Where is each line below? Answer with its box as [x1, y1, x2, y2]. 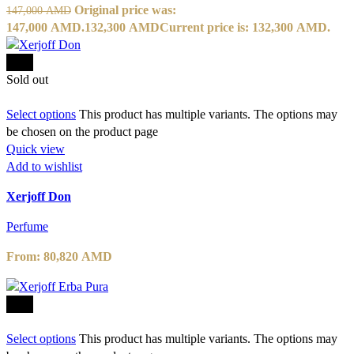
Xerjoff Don [6, 189, 71, 203]
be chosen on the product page [6, 124, 158, 138]
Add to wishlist [6, 159, 82, 173]
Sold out [6, 72, 48, 86]
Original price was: [74, 2, 176, 17]
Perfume [6, 219, 48, 233]
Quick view [6, 141, 65, 156]
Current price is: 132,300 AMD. [160, 20, 330, 34]
